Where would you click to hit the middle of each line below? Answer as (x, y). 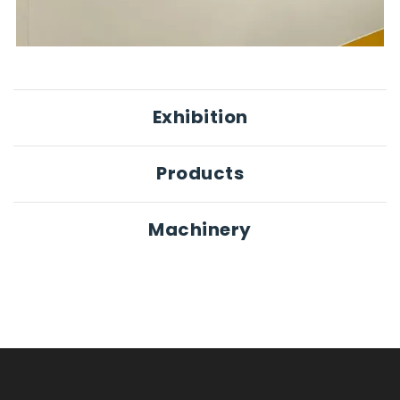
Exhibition (200, 117)
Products (200, 173)
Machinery (200, 229)
